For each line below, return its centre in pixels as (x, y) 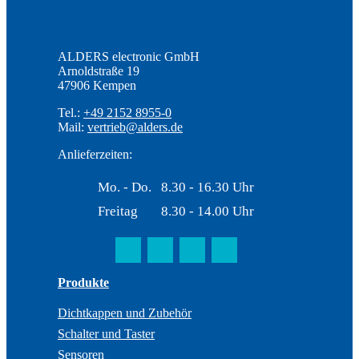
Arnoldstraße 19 (99, 71)
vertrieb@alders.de (135, 127)
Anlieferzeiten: (95, 154)
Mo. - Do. (124, 187)
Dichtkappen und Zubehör (125, 313)
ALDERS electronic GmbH (129, 56)
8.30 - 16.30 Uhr (207, 187)
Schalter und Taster (106, 333)
